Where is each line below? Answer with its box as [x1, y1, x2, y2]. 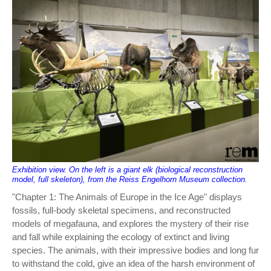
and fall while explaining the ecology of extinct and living [12, 232, 229, 243]
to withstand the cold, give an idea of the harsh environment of [12, 258, 255, 269]
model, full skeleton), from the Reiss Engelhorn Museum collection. [12, 175, 247, 184]
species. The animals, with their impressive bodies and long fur [12, 245, 259, 256]
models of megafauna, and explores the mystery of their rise [12, 218, 249, 229]
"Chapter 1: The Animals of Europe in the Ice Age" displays [12, 192, 242, 203]
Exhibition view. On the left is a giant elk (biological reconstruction [12, 165, 243, 175]
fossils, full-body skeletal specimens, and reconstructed [12, 205, 230, 216]
